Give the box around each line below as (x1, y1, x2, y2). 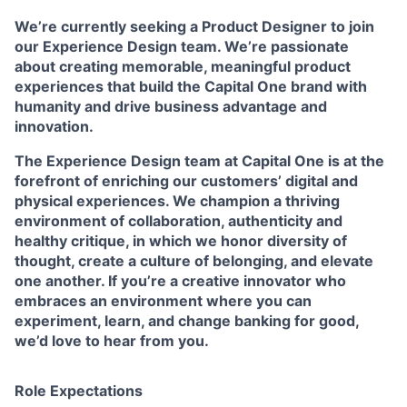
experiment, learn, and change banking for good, (15, 311, 359, 330)
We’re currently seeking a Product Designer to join (15, 16, 374, 35)
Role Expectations (15, 381, 143, 400)
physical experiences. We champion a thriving (15, 191, 340, 210)
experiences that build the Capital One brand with (15, 76, 367, 95)
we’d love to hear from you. (15, 331, 209, 350)
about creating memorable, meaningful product (15, 56, 351, 75)
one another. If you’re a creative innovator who (15, 271, 346, 290)
